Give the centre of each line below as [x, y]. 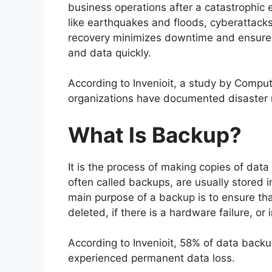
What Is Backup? [155, 134]
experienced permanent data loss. [151, 258]
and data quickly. [110, 53]
